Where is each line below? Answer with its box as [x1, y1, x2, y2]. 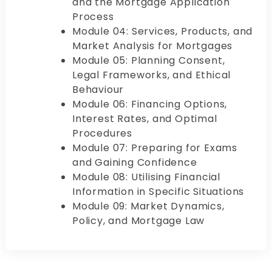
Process [72, 9, 114, 24]
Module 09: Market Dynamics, [72, 199, 225, 213]
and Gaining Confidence [72, 155, 197, 169]
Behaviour [72, 82, 124, 97]
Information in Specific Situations [72, 184, 245, 199]
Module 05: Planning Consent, [72, 53, 225, 67]
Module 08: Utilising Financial [72, 169, 221, 184]
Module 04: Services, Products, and [72, 24, 253, 38]
